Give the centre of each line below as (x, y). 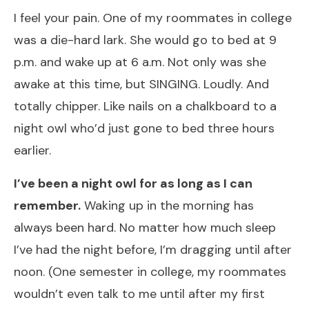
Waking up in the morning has (167, 205)
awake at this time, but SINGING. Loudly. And (141, 84)
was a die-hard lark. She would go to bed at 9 (145, 40)
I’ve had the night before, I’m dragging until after (153, 249)
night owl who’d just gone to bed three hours (144, 128)
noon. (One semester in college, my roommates (150, 271)
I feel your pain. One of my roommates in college (153, 18)
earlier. (32, 150)
